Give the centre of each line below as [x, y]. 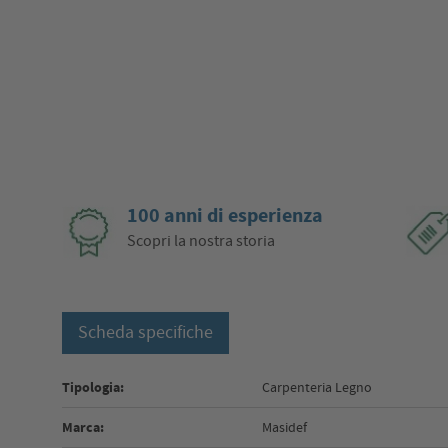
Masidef [285, 427]
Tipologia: [93, 388]
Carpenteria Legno [317, 387]
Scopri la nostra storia [201, 241]
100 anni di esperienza [225, 216]
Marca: [83, 428]
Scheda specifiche [146, 333]
